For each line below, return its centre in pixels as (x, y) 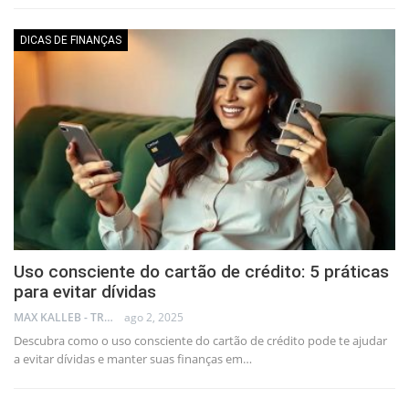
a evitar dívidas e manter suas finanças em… (133, 359)
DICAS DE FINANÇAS (71, 40)
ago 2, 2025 (154, 318)
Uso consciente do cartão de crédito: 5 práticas (201, 272)
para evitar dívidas (85, 292)
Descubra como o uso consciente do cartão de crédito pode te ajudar (200, 341)
